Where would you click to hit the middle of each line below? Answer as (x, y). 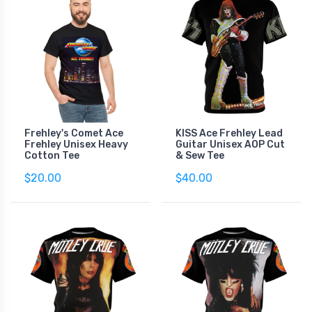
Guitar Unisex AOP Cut (230, 144)
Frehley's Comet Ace (74, 133)
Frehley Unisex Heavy (76, 144)
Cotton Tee (52, 155)
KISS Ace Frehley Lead (229, 133)
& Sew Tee (200, 155)
